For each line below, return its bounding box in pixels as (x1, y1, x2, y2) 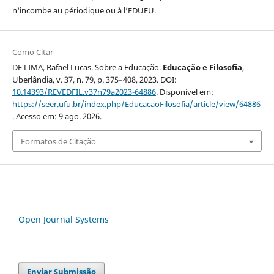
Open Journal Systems (18, 213, 109, 226)
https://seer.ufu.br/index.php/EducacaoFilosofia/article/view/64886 (12, 98, 261, 110)
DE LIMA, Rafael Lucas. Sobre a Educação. (12, 62, 163, 73)
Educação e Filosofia (162, 62, 242, 73)
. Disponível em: (155, 86, 213, 98)
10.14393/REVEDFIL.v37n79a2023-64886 (12, 86, 156, 98)
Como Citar (12, 46, 53, 58)
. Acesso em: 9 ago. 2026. (12, 111, 102, 122)
